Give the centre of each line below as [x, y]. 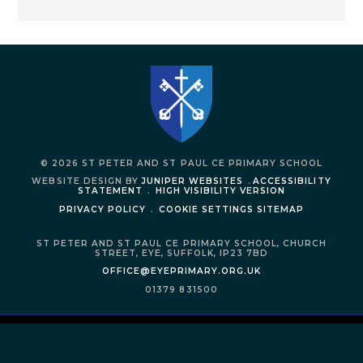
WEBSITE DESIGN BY [87, 181]
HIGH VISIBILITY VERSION [220, 191]
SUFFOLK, [193, 254]
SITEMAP [281, 209]
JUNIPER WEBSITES [192, 181]
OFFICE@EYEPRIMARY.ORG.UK [181, 271]
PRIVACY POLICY [102, 209]
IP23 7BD [244, 254]
